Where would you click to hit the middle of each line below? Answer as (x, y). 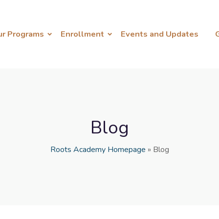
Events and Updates (160, 34)
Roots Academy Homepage (98, 150)
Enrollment (82, 34)
